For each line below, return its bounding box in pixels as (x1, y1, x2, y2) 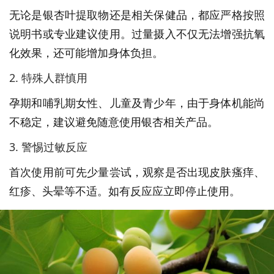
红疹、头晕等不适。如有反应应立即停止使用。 (9, 183, 240, 198)
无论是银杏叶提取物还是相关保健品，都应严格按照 (9, 7, 265, 22)
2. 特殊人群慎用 (9, 70, 87, 85)
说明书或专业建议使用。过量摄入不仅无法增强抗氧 (9, 26, 265, 41)
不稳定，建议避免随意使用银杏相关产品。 (9, 114, 218, 129)
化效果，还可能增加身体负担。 (9, 45, 163, 60)
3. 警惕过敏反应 (9, 139, 87, 154)
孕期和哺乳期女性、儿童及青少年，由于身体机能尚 (9, 95, 265, 110)
